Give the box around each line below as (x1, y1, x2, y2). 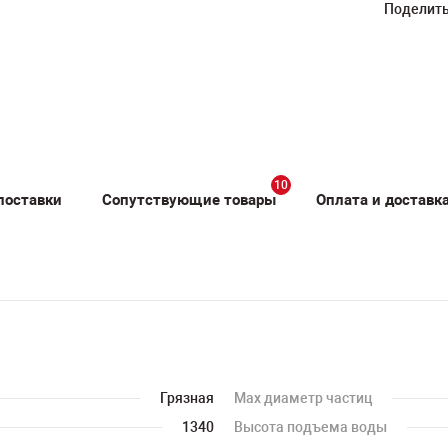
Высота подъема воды (234, 419, 387, 435)
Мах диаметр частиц (234, 390, 372, 406)
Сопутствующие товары (102, 190, 276, 209)
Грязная (160, 390, 214, 406)
